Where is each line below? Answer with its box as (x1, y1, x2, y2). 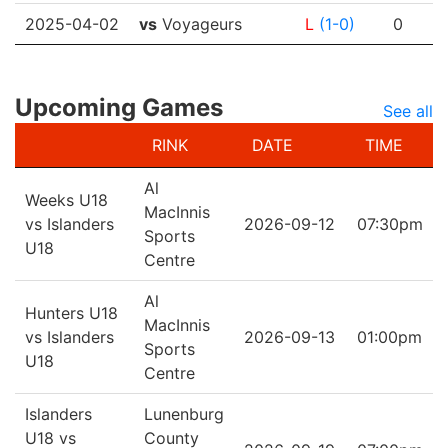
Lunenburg (144, 404, 224, 424)
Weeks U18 (25, 190, 108, 210)
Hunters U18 (25, 303, 118, 323)
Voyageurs (157, 14, 242, 34)
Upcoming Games (15, 93, 223, 122)
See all (383, 101, 433, 121)
